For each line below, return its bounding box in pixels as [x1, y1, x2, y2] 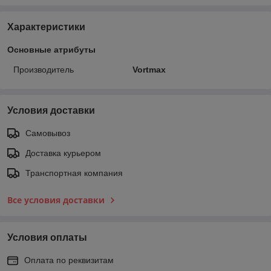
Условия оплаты [7, 232, 87, 243]
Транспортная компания [25, 168, 123, 178]
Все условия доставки [7, 194, 105, 206]
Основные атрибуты [7, 44, 96, 54]
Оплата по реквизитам [24, 255, 114, 265]
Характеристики [7, 21, 85, 32]
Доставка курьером [25, 148, 101, 158]
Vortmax [132, 64, 166, 74]
